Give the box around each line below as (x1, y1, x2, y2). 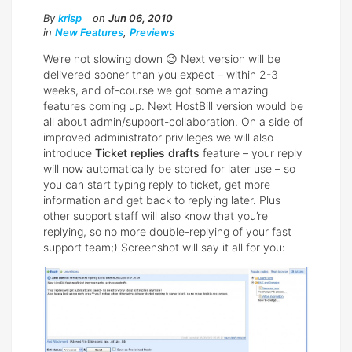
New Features (55, 25, 123, 38)
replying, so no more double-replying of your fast (43, 224, 291, 238)
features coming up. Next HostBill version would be (43, 98, 303, 112)
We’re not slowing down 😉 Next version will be (43, 51, 280, 65)
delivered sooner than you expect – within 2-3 (43, 67, 278, 81)
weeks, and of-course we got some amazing (43, 82, 268, 97)
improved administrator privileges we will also (43, 130, 273, 144)
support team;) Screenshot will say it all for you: (43, 240, 285, 254)
